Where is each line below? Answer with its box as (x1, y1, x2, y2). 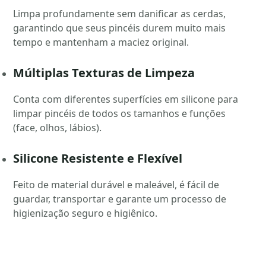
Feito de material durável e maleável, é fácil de (13, 178, 219, 192)
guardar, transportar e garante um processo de (13, 192, 226, 206)
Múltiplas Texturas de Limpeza (13, 65, 195, 81)
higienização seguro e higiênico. (13, 207, 157, 220)
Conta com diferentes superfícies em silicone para (13, 93, 238, 106)
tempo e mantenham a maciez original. (13, 36, 189, 49)
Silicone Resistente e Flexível (13, 150, 182, 167)
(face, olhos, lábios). (13, 121, 102, 135)
